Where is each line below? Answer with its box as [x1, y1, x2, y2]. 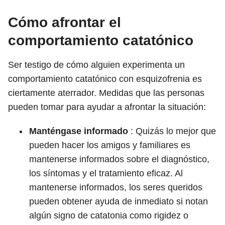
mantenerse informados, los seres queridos [29, 182, 202, 192]
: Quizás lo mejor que [128, 126, 216, 136]
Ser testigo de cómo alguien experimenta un [8, 60, 185, 70]
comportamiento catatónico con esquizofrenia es [8, 74, 202, 84]
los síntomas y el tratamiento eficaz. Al [29, 168, 183, 178]
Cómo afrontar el [8, 15, 121, 30]
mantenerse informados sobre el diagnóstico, [29, 154, 209, 164]
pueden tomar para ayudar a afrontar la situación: [8, 102, 206, 112]
